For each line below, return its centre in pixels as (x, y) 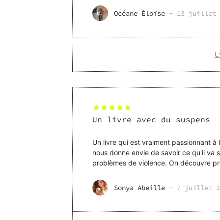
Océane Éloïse (139, 14)
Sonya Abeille (139, 188)
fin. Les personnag (128, 173)
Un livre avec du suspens (151, 120)
